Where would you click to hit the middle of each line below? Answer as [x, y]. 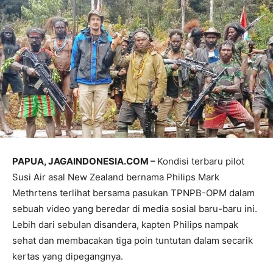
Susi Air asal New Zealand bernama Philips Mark [116, 177]
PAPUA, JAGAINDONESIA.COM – [85, 161]
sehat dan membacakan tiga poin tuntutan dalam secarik [133, 240]
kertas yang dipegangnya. [68, 256]
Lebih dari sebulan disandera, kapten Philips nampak [125, 225]
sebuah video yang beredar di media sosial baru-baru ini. [135, 209]
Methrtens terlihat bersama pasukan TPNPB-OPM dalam [133, 193]
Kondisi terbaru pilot [201, 161]
